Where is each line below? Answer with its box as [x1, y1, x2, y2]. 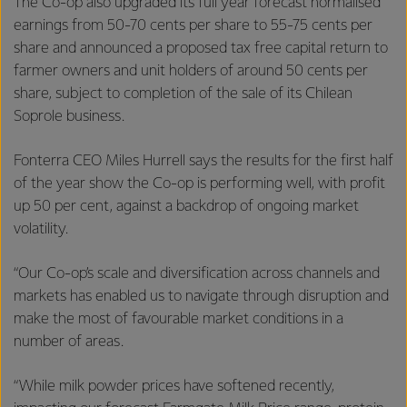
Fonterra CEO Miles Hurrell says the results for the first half [14, 153, 393, 169]
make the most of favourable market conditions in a [14, 311, 343, 327]
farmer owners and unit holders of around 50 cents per [14, 63, 368, 79]
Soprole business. [14, 108, 128, 124]
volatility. [14, 221, 72, 237]
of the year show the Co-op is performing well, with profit [14, 175, 385, 192]
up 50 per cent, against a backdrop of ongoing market [14, 198, 359, 214]
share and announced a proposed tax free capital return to [14, 40, 388, 56]
